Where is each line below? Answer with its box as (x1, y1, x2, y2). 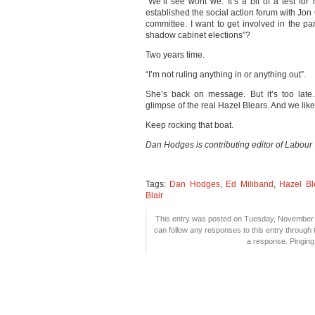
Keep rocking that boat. (146, 120, 233, 130)
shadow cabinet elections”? (146, 30, 250, 40)
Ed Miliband (226, 179, 274, 189)
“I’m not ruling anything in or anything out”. (146, 70, 306, 79)
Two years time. (146, 50, 205, 60)
